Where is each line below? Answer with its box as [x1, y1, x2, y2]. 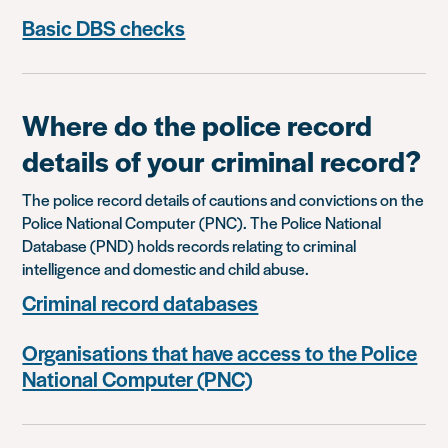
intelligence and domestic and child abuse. [22, 257, 310, 280]
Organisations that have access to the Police [22, 338, 418, 367]
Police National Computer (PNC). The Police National [22, 211, 382, 234]
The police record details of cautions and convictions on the [22, 188, 425, 211]
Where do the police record [22, 104, 373, 144]
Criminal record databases [22, 288, 259, 317]
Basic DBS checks [22, 13, 186, 42]
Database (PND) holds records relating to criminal [22, 234, 357, 257]
